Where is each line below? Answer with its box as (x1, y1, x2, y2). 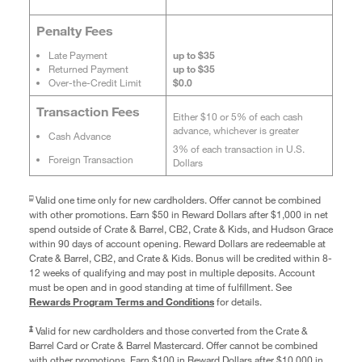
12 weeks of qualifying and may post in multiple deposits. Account (29, 265, 315, 279)
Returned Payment (48, 61, 128, 75)
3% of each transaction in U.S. (172, 141, 305, 155)
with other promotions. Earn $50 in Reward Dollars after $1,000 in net (29, 207, 328, 221)
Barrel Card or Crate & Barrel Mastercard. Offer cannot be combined (29, 338, 318, 351)
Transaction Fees (36, 103, 140, 120)
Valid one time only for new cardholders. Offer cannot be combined (36, 192, 321, 206)
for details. (214, 294, 262, 308)
